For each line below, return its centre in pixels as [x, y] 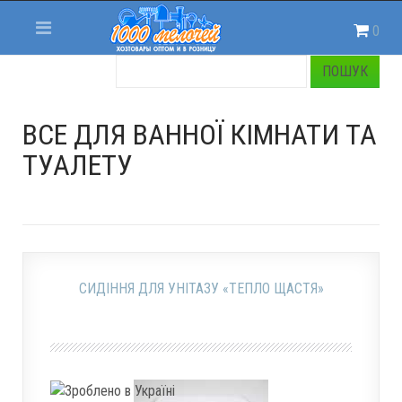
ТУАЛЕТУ [78, 165]
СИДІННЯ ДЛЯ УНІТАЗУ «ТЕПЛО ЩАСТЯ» [201, 288]
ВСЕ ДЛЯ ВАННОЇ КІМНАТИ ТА [200, 135]
